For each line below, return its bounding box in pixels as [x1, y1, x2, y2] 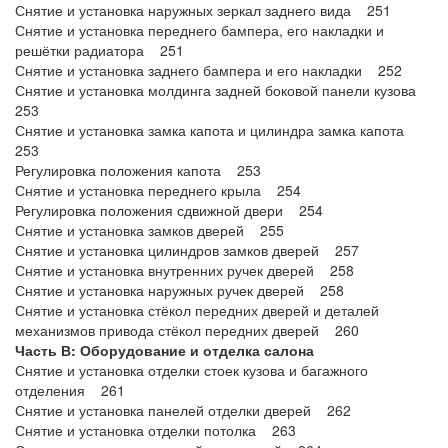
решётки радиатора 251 [15, 40, 184, 60]
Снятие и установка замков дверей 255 [15, 220, 284, 240]
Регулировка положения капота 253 [15, 160, 261, 180]
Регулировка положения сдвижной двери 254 [15, 200, 323, 220]
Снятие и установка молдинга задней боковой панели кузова [15, 80, 428, 100]
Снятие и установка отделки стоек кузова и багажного [15, 360, 368, 380]
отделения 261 [15, 380, 125, 400]
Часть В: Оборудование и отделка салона [15, 340, 314, 360]
